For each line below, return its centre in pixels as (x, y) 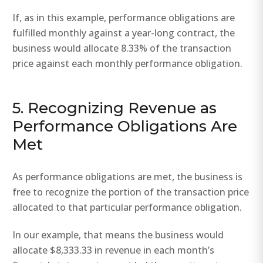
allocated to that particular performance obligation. (127, 207)
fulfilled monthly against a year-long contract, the (124, 33)
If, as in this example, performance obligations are (124, 18)
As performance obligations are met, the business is (128, 176)
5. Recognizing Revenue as (115, 108)
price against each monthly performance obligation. (128, 64)
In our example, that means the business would (118, 235)
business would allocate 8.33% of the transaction (122, 48)
